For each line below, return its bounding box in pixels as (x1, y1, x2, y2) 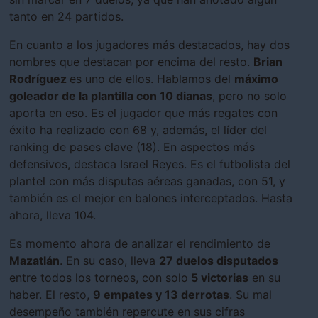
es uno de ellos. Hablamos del (70, 72, 234, 87)
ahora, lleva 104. (9, 208, 96, 223)
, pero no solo (212, 89, 287, 104)
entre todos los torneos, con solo (9, 270, 188, 285)
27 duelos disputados (159, 253, 278, 268)
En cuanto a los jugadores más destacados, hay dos (9, 38, 290, 53)
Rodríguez (9, 72, 70, 87)
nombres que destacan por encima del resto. (9, 55, 253, 70)
